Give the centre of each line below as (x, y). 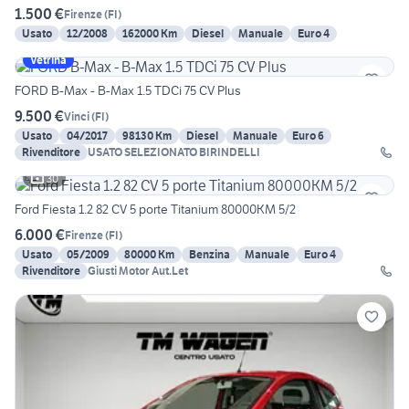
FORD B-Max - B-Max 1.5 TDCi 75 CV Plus (128, 91)
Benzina (210, 255)
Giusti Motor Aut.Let (138, 271)
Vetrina (48, 60)
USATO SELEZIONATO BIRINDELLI (174, 152)
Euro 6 (308, 136)
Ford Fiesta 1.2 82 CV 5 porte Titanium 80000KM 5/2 (155, 210)
